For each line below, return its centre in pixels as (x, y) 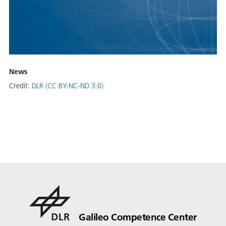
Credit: (20, 86)
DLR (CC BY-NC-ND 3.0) (68, 86)
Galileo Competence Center (138, 217)
